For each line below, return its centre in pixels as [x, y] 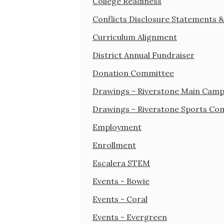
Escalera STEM [121, 163]
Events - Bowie [121, 181]
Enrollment [114, 145]
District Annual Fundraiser [143, 55]
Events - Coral [120, 199]
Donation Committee [133, 73]
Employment [117, 127]
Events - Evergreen [130, 217]
